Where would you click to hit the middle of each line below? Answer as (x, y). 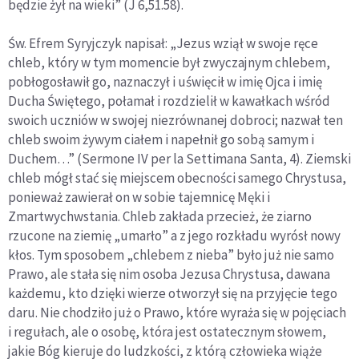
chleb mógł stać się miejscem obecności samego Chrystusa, (177, 178)
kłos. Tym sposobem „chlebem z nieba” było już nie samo (171, 255)
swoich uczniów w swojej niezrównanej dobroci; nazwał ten (175, 121)
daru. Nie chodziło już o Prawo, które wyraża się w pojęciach (177, 313)
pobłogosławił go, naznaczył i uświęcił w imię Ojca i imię (165, 82)
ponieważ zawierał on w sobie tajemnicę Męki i (139, 198)
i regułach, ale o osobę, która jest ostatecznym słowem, (167, 332)
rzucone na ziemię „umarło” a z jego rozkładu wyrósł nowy (174, 236)
